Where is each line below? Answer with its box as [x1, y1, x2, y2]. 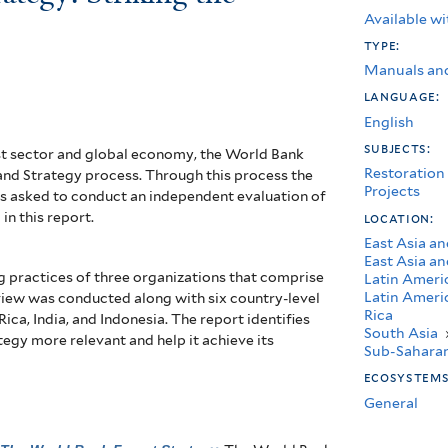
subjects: [363, 139, 435, 156]
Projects [363, 182, 420, 200]
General [363, 393, 418, 411]
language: [363, 88, 444, 105]
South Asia [363, 324, 438, 342]
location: [363, 209, 438, 226]
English [363, 112, 414, 130]
